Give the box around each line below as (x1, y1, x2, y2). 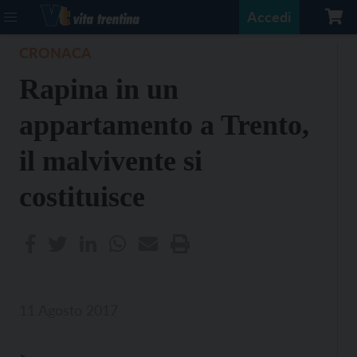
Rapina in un (19, 73, 178, 105)
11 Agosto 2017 (19, 301, 118, 319)
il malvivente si (19, 145, 202, 177)
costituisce (19, 181, 145, 213)
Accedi (247, 8, 292, 25)
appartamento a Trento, (19, 109, 309, 141)
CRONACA (19, 44, 92, 61)
